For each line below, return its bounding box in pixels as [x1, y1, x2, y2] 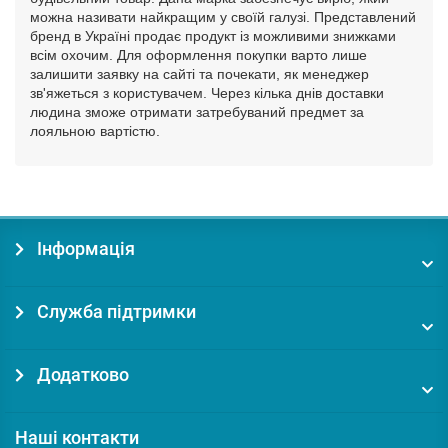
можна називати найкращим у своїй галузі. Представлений [30, 8, 416, 25]
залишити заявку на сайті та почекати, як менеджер [30, 65, 369, 82]
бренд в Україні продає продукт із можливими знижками [30, 27, 396, 44]
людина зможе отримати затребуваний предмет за [30, 103, 364, 120]
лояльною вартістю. [30, 122, 160, 139]
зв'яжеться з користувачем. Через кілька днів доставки [30, 84, 384, 101]
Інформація [33, 238, 136, 260]
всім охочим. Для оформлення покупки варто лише [30, 46, 367, 63]
